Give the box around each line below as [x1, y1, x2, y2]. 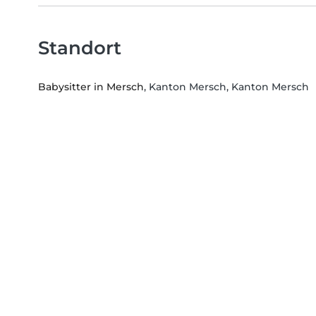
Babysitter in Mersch [38, 80, 144, 94]
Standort [38, 37, 121, 59]
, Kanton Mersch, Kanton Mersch [144, 80, 309, 94]
